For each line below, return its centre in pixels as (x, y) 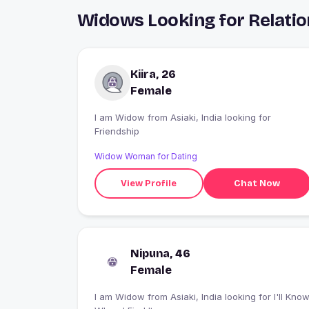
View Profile (149, 183)
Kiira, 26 (153, 74)
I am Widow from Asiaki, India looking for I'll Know (121, 297)
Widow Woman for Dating (146, 157)
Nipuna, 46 (160, 254)
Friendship (117, 131)
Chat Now (257, 183)
